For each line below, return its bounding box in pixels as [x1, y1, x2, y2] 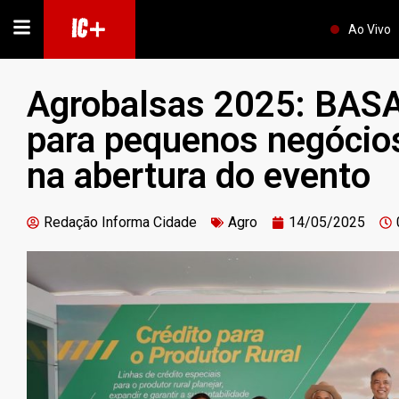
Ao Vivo [348, 22, 392, 37]
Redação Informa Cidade [44, 214, 197, 231]
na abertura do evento [27, 155, 370, 197]
